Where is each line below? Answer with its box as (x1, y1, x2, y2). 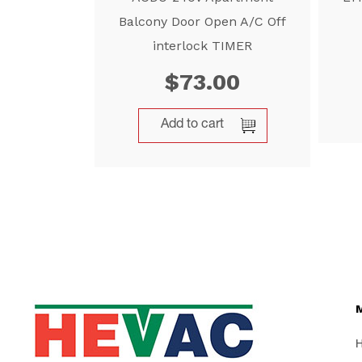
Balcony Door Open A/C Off (119, 14, 287, 29)
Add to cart (161, 119, 225, 132)
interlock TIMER (153, 38, 253, 53)
